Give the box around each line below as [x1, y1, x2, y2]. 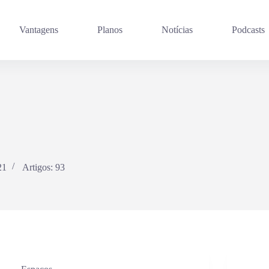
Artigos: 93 [22, 162, 65, 172]
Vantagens [19, 25, 59, 35]
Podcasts [232, 25, 265, 35]
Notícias [162, 25, 193, 35]
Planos [97, 25, 123, 35]
